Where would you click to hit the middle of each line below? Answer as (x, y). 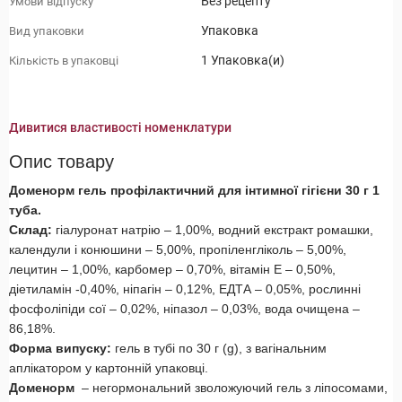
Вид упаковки (47, 31)
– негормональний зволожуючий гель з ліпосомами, (233, 388)
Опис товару (61, 162)
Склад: (32, 230)
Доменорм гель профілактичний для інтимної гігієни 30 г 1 (194, 191)
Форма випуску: (62, 349)
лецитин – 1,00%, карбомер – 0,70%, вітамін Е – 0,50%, (172, 270)
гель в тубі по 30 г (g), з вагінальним (221, 349)
